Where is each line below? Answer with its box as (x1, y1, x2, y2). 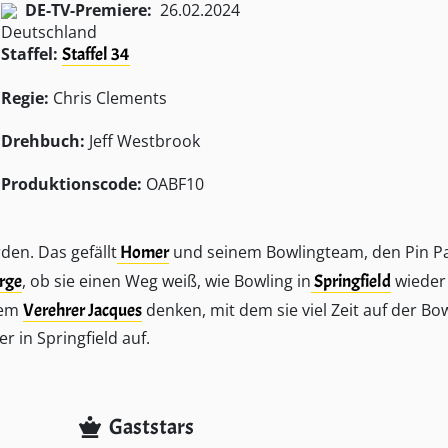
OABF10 (141, 173, 204, 195)
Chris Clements (48, 87, 167, 109)
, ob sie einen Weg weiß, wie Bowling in (22, 270, 311, 292)
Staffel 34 (61, 43, 130, 65)
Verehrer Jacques (23, 299, 142, 321)
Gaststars (109, 413, 195, 441)
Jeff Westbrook (84, 130, 200, 152)
